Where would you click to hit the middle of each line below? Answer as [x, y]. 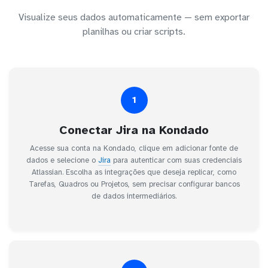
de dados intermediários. [134, 196]
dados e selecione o [62, 160]
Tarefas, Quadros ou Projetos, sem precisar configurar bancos [134, 184]
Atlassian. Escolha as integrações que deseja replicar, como [134, 172]
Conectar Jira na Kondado [134, 130]
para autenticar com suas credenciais [176, 160]
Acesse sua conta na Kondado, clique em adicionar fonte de [134, 148]
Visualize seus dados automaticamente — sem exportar [134, 17]
